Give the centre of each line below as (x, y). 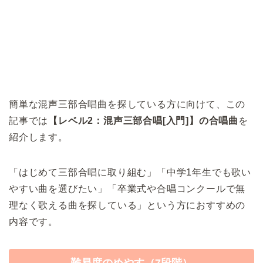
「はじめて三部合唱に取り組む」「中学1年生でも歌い (130, 173)
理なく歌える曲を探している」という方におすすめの (127, 205)
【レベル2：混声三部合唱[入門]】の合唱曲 (144, 121)
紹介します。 (38, 137)
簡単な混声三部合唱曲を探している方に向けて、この (127, 104)
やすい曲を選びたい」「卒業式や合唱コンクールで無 (127, 189)
